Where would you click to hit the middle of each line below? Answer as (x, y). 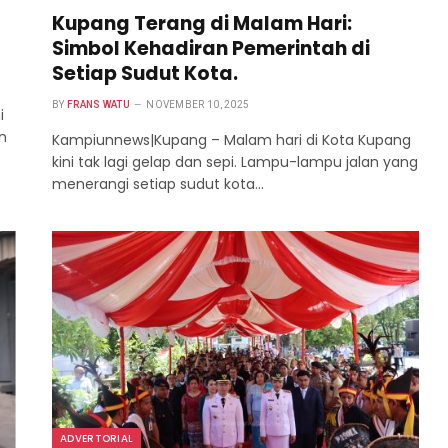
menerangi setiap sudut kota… (158, 184)
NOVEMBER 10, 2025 (198, 105)
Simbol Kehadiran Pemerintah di (211, 49)
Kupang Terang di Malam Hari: (202, 24)
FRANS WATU (98, 105)
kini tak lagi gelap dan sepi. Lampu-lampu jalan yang (235, 162)
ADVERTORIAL (97, 438)
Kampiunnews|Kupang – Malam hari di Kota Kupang (231, 140)
